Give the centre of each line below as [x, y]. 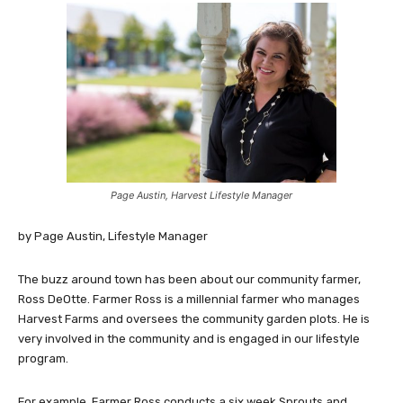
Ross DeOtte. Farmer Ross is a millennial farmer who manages [189, 300]
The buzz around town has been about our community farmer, [189, 280]
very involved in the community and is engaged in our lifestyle [189, 339]
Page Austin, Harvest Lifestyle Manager [201, 196]
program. [43, 359]
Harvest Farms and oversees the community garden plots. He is [194, 319]
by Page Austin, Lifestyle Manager [113, 237]
